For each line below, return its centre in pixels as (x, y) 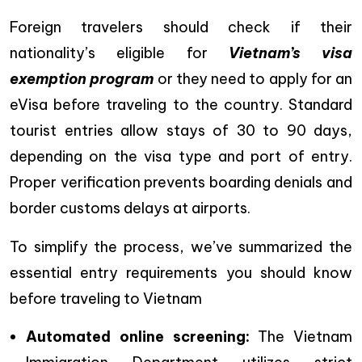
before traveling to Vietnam (106, 299)
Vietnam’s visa (290, 53)
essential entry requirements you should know (181, 273)
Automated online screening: (138, 337)
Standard (320, 105)
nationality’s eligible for (119, 53)
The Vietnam (301, 337)
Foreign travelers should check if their (181, 27)
